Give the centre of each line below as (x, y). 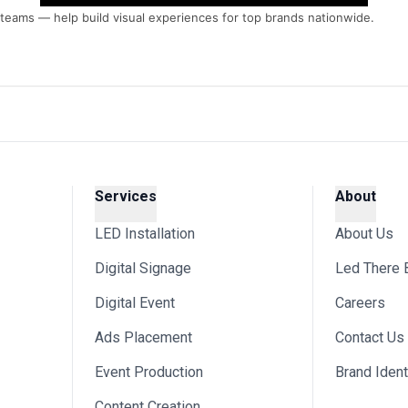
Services (126, 196)
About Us (364, 234)
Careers (360, 303)
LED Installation (145, 234)
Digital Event (135, 303)
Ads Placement (143, 337)
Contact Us (370, 337)
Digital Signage (143, 268)
